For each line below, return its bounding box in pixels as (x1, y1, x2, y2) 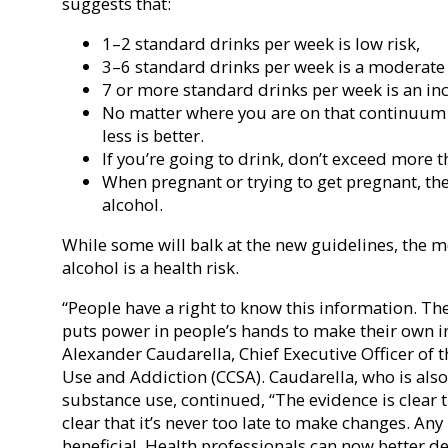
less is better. (102, 123, 204, 147)
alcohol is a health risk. (62, 255, 239, 279)
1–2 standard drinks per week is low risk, (102, 31, 420, 55)
